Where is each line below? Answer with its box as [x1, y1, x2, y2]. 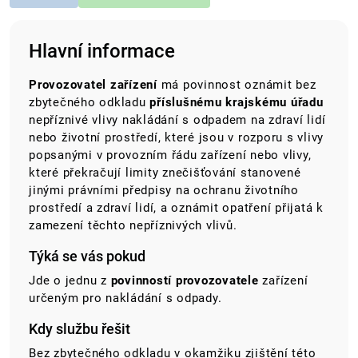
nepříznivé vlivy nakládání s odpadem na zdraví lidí [29, 113, 326, 128]
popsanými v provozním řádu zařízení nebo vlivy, [29, 148, 312, 163]
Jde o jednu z [29, 273, 111, 288]
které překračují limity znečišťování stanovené [29, 165, 301, 181]
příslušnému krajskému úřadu [145, 95, 324, 110]
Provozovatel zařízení [29, 78, 157, 93]
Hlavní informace [29, 40, 175, 63]
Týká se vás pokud [29, 248, 145, 265]
